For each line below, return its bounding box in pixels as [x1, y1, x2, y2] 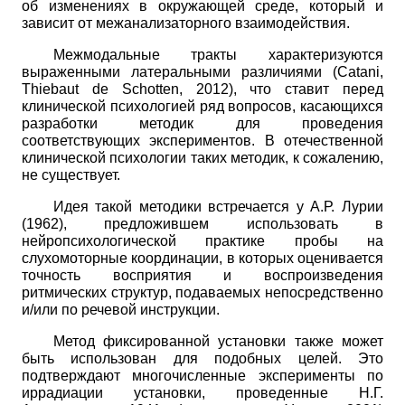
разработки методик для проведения [22, 115, 383, 131]
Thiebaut [22, 80, 79, 97]
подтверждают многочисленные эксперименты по [22, 367, 383, 383]
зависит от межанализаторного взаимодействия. [22, 14, 350, 31]
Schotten [121, 80, 179, 97]
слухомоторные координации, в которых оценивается [22, 250, 383, 266]
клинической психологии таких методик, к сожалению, [22, 149, 383, 165]
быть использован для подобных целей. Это [22, 350, 383, 366]
